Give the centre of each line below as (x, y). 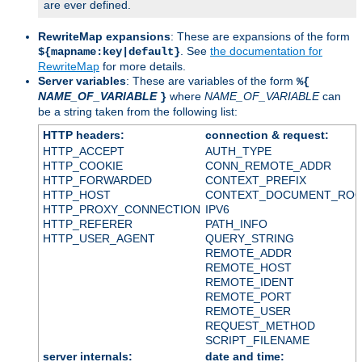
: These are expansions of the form (260, 36)
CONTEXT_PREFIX (255, 180)
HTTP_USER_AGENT (99, 238)
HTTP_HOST (76, 194)
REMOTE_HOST (248, 267)
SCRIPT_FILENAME (257, 340)
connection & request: (267, 135)
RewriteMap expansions (104, 36)
